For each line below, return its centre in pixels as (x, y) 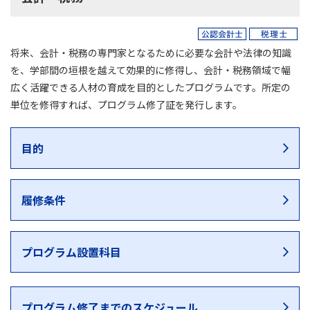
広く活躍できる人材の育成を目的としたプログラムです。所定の (151, 87)
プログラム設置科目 (71, 252)
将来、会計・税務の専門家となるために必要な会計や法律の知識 (151, 53)
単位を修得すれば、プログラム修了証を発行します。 (126, 104)
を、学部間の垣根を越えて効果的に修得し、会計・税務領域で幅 (151, 70)
